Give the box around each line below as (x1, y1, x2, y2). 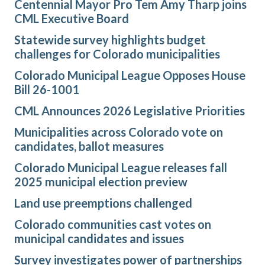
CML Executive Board (14, 11, 129, 26)
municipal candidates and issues (14, 231, 184, 246)
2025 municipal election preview (14, 174, 188, 189)
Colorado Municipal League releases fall (14, 160, 227, 175)
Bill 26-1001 (14, 82, 79, 97)
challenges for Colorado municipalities (14, 47, 220, 62)
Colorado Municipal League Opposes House (14, 68, 245, 83)
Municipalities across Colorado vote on (14, 125, 223, 140)
